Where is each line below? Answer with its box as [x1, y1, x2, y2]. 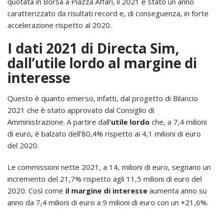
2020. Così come [7, 185, 65, 195]
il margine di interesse [65, 185, 147, 195]
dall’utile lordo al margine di [7, 53, 197, 72]
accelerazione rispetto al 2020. [7, 20, 111, 30]
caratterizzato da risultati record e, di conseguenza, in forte [7, 8, 209, 18]
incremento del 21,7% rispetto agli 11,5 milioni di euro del [7, 173, 202, 184]
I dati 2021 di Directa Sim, [7, 38, 179, 57]
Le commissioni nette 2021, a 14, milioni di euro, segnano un [7, 162, 211, 172]
